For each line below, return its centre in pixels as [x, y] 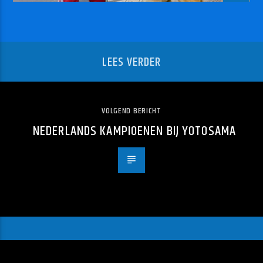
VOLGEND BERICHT [131, 111]
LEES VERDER [131, 63]
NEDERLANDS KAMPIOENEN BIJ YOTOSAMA [134, 131]
